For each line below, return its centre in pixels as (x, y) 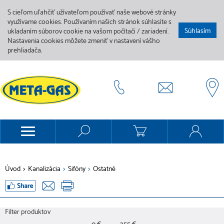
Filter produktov (28, 212)
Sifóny (77, 169)
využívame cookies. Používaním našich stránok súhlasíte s (89, 22)
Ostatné (104, 169)
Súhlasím (197, 31)
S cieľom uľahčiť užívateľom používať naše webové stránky (92, 13)
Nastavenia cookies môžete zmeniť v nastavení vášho (84, 41)
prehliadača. (25, 51)
